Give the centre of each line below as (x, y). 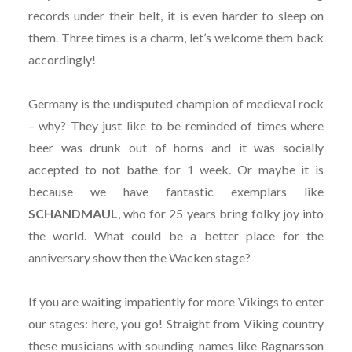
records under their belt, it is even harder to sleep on (176, 15)
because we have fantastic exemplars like (176, 191)
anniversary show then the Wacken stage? (139, 257)
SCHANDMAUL (73, 213)
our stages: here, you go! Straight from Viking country (176, 323)
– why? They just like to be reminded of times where (176, 125)
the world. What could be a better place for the (176, 235)
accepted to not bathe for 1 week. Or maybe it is (176, 169)
